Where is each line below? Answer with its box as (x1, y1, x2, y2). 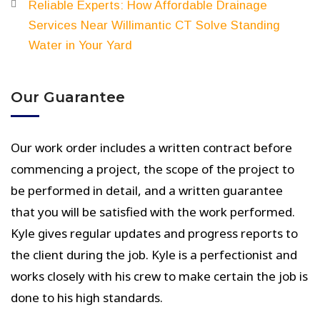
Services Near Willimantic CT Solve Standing (29, 19, 280, 32)
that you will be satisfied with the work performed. (11, 204, 295, 220)
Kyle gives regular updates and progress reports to (11, 225, 298, 241)
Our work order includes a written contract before (11, 139, 292, 156)
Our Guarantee (11, 89, 125, 106)
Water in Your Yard (29, 39, 132, 52)
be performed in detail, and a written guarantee (11, 182, 283, 199)
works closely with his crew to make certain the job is (11, 268, 308, 284)
